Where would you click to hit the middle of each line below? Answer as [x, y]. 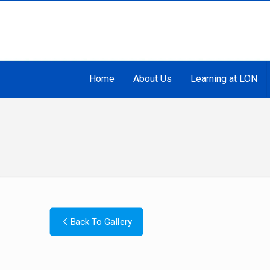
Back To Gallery [101, 222]
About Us [152, 79]
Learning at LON [224, 79]
